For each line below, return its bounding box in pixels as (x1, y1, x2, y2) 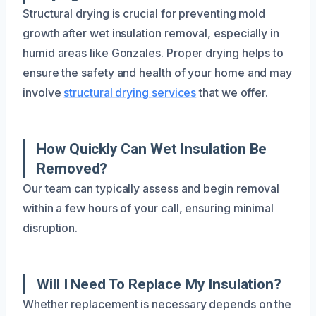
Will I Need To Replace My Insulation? (37, 275, 282, 293)
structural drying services (63, 85, 197, 99)
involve (23, 85, 64, 99)
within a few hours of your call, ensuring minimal (23, 200, 274, 215)
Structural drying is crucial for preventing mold (23, 6, 266, 20)
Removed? (37, 159, 108, 177)
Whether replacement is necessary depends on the (23, 296, 292, 311)
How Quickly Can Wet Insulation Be (37, 140, 267, 157)
